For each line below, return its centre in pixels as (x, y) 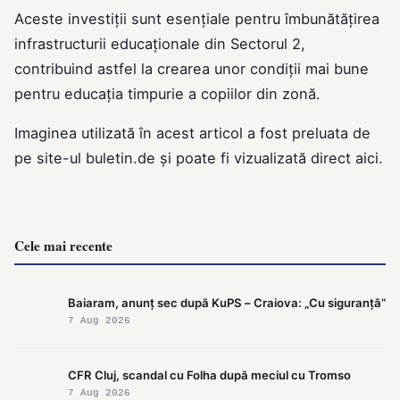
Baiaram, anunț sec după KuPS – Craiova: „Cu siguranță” (227, 302)
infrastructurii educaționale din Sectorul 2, (160, 44)
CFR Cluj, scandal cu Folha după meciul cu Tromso (209, 375)
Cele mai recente (63, 246)
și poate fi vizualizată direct (255, 158)
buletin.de (121, 158)
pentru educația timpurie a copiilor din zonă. (167, 94)
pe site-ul (50, 158)
